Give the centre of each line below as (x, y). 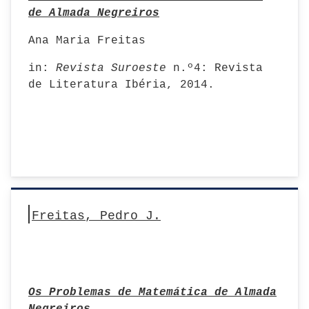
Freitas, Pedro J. (96, 216)
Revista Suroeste (111, 68)
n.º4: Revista (215, 68)
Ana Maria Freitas (87, 41)
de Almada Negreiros (94, 13)
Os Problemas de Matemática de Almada (152, 292)
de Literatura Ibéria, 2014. (121, 85)
